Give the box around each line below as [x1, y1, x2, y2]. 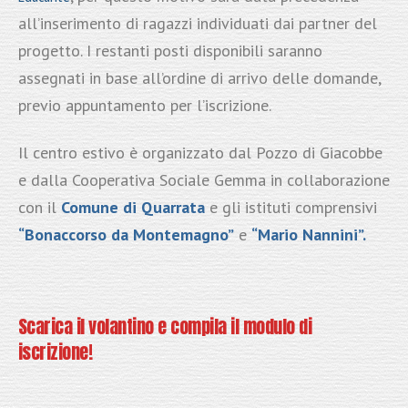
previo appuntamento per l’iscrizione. [17, 95, 271, 117]
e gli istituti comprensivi [204, 197, 377, 219]
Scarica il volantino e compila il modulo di [17, 312, 312, 342]
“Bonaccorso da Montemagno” [17, 224, 234, 246]
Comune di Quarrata [60, 197, 205, 219]
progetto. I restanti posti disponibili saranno [17, 40, 322, 62]
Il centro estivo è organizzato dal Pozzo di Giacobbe [17, 142, 382, 164]
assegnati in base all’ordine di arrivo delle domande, [17, 67, 381, 89]
